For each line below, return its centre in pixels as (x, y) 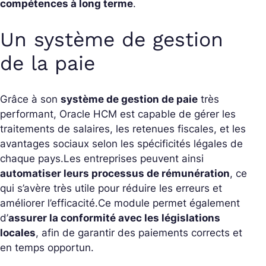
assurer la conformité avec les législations (114, 218)
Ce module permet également (169, 203)
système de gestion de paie (129, 99)
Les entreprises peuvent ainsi (134, 159)
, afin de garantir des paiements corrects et (139, 233)
